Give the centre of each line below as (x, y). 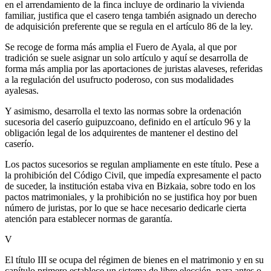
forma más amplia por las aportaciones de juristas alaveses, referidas (134, 68)
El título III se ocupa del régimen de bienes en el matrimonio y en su (134, 260)
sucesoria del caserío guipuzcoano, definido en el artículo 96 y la (128, 122)
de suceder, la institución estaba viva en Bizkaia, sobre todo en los (130, 186)
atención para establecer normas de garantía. (89, 218)
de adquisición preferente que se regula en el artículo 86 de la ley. (129, 26)
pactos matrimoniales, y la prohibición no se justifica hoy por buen (131, 197)
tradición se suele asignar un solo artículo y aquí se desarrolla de (126, 57)
